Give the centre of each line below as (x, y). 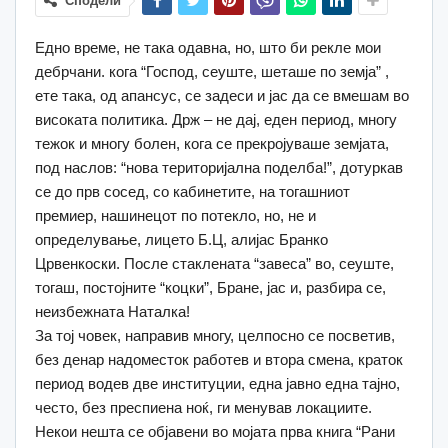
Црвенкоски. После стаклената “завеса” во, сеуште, (214, 263)
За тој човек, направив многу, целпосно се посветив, (215, 335)
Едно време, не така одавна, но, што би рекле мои (208, 47)
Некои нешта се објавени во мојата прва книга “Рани (215, 431)
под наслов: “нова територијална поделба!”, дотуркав (219, 167)
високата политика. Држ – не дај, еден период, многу (216, 119)
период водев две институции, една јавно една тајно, (217, 383)
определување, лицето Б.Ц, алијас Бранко (181, 239)
